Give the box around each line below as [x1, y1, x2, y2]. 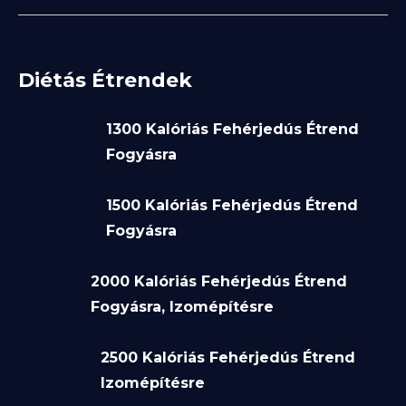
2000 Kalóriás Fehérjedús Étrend [91, 272, 348, 290]
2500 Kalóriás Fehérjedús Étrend [101, 348, 356, 366]
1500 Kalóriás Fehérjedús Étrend [106, 196, 359, 214]
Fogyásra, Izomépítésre [91, 297, 275, 315]
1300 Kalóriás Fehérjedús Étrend [106, 120, 360, 138]
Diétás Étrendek [18, 67, 192, 92]
